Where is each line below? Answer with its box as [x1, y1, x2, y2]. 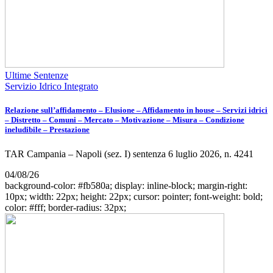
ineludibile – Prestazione [5, 125, 90, 135]
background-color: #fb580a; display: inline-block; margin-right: [5, 180, 247, 191]
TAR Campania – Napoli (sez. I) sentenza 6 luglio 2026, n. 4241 [5, 148, 253, 159]
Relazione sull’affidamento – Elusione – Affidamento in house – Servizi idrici [5, 105, 268, 115]
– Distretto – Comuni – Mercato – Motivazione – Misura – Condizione [5, 115, 244, 125]
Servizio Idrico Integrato [5, 81, 98, 92]
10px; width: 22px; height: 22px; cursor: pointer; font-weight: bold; [5, 191, 263, 202]
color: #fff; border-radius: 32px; [5, 202, 126, 213]
